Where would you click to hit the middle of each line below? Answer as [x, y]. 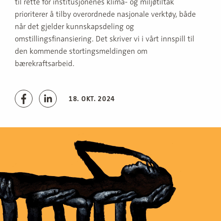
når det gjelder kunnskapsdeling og [74, 27]
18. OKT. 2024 [92, 99]
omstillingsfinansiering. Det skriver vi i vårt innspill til [105, 39]
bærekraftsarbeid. [45, 64]
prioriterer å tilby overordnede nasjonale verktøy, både [105, 14]
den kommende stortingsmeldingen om [81, 51]
